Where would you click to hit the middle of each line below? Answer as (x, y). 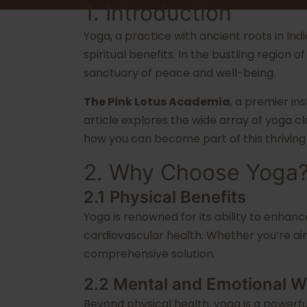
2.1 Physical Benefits (165, 197)
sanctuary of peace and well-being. (180, 73)
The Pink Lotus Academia (157, 102)
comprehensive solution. (149, 254)
